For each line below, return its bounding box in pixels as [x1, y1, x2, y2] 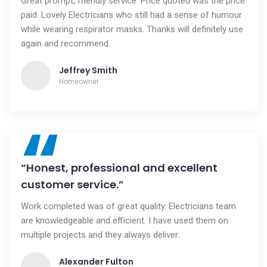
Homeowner [59, 77, 99, 86]
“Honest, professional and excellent [21, 160, 218, 175]
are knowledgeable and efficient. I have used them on [21, 215, 228, 226]
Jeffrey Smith [59, 64, 117, 76]
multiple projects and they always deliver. [21, 229, 179, 240]
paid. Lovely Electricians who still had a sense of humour [21, 10, 242, 20]
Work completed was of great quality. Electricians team [21, 201, 236, 212]
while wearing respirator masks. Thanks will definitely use [21, 24, 243, 35]
